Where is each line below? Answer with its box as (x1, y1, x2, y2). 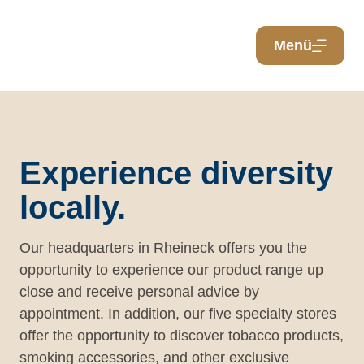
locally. (19, 189, 126, 225)
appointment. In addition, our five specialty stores (19, 305, 336, 322)
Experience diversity (19, 155, 333, 191)
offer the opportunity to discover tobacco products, (19, 327, 344, 344)
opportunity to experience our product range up (19, 262, 323, 278)
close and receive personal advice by (19, 284, 259, 300)
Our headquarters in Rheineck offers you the (19, 240, 307, 256)
